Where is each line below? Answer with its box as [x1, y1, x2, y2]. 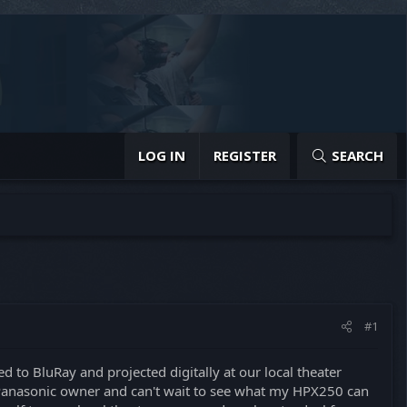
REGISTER [213, 146, 277, 164]
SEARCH [332, 146, 383, 164]
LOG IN [138, 146, 186, 164]
